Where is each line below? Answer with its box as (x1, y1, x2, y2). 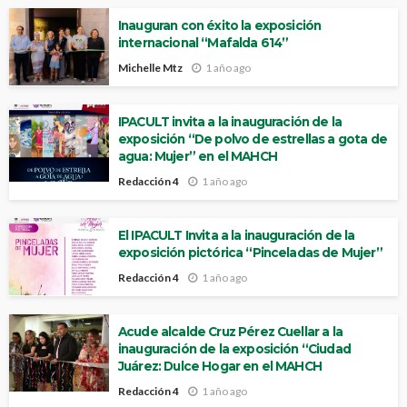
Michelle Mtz (118, 61, 183, 74)
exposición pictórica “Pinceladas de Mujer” (118, 244, 382, 260)
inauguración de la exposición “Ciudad (118, 341, 351, 356)
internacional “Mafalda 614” (118, 35, 289, 51)
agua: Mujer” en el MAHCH (118, 149, 277, 164)
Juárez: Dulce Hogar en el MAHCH (118, 358, 322, 373)
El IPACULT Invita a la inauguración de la (118, 227, 355, 243)
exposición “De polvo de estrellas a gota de (118, 132, 387, 146)
